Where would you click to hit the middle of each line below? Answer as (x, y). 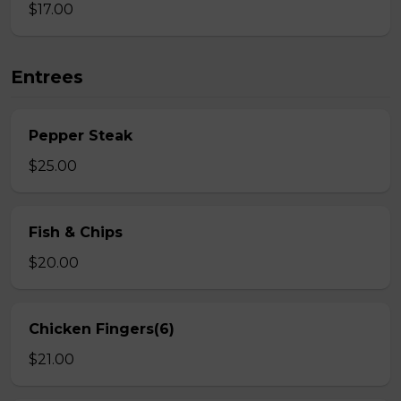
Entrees (47, 77)
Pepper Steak (81, 136)
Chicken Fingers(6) (102, 329)
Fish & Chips (76, 232)
